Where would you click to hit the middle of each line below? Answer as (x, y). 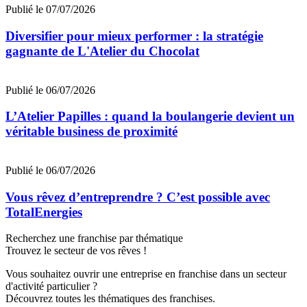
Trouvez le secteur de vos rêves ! (76, 251)
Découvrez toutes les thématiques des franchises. (110, 299)
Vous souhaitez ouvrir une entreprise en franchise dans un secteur (146, 274)
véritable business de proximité (91, 132)
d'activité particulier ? (51, 286)
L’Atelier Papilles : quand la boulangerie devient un (150, 116)
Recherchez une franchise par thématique (94, 238)
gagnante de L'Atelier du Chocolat (102, 51)
